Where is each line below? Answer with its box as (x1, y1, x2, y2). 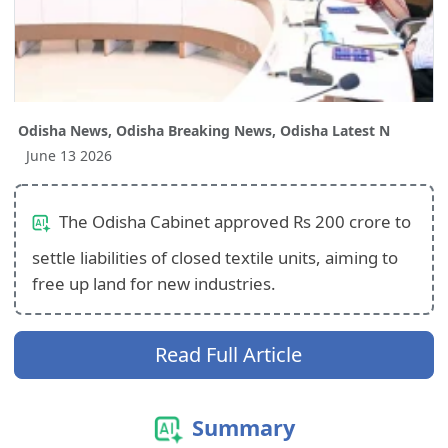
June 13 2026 (26, 146, 113, 166)
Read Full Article (154, 341, 302, 369)
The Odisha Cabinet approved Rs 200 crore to (55, 210, 412, 234)
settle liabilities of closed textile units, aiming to (32, 246, 399, 270)
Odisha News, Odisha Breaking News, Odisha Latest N (18, 121, 391, 141)
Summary (191, 413, 295, 443)
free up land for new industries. (32, 272, 277, 296)
